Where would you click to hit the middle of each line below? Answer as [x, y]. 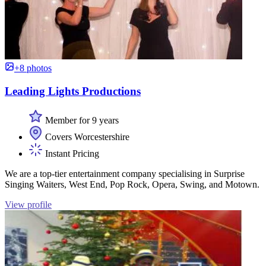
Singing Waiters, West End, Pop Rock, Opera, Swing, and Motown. [132, 184]
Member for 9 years [81, 120]
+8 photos [33, 68]
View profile [28, 204]
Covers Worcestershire [86, 137]
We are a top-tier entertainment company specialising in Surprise [125, 173]
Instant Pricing [71, 153]
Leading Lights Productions [73, 91]
